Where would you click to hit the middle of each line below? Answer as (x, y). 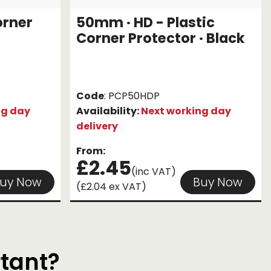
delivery (97, 126)
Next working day (186, 111)
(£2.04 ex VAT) (111, 187)
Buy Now (218, 182)
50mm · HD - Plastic (145, 23)
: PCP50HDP (132, 96)
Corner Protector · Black (161, 38)
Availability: (109, 111)
